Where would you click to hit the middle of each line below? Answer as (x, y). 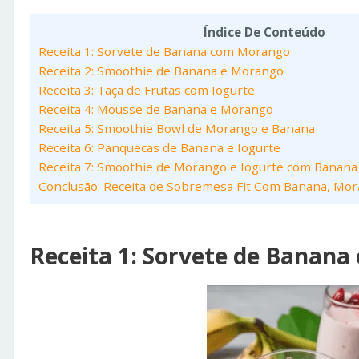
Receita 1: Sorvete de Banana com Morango (164, 51)
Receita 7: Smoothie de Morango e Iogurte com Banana (198, 167)
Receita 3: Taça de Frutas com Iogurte (147, 90)
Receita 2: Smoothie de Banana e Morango (161, 71)
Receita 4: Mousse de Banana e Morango (156, 109)
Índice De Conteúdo (264, 32)
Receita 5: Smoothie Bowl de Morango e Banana (177, 128)
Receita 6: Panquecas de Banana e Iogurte (159, 147)
